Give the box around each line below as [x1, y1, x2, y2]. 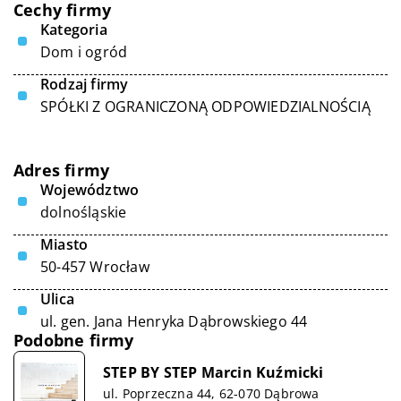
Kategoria [40, 20, 107, 39]
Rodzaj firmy [40, 74, 129, 94]
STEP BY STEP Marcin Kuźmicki [103, 362, 324, 382]
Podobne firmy [13, 329, 134, 351]
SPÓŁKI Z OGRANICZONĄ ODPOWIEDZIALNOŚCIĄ [40, 97, 371, 116]
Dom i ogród [40, 42, 128, 62]
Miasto [40, 235, 89, 254]
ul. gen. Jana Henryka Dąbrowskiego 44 [40, 311, 308, 331]
